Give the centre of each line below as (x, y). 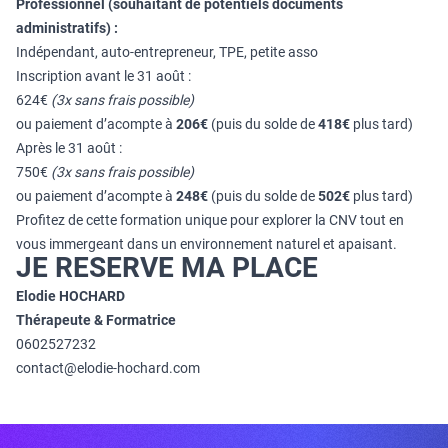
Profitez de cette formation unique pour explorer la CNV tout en (210, 220)
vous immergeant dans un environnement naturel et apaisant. (206, 244)
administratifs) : (67, 28)
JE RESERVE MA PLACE (167, 267)
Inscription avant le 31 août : (103, 76)
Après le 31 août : (69, 148)
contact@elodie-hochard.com (108, 368)
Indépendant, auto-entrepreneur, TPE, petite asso (167, 52)
